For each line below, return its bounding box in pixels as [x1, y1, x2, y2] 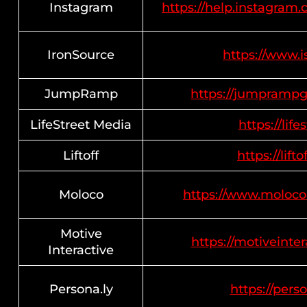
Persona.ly [49, 282, 113, 297]
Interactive [48, 243, 114, 258]
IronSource [47, 47, 114, 62]
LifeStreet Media [30, 117, 132, 132]
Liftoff [63, 148, 99, 163]
